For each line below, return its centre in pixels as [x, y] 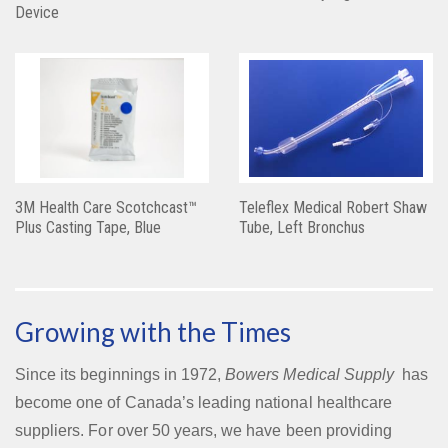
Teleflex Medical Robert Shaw [333, 208]
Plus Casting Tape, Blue [88, 228]
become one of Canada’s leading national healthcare [204, 403]
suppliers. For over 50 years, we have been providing [204, 431]
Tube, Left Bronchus [302, 228]
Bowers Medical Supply [310, 375]
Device [37, 13]
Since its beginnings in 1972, [120, 375]
